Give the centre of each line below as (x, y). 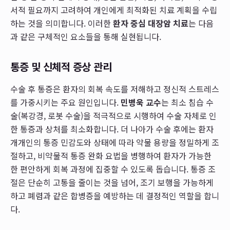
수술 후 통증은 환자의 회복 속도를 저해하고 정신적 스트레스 (115, 89)
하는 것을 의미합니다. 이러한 (62, 23)
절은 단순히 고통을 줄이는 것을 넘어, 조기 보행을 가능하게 (112, 182)
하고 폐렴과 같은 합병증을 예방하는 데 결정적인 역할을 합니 (115, 196)
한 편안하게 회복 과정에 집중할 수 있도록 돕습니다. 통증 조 (113, 169)
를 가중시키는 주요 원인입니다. (65, 102)
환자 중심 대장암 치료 (151, 23)
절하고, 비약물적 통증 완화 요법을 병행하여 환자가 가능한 (111, 156)
